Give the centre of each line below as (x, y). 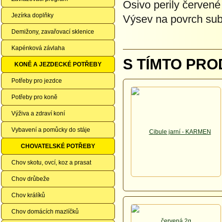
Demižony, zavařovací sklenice (53, 32)
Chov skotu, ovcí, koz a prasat (51, 163)
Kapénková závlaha (38, 48)
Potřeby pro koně (34, 97)
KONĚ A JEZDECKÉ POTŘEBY (58, 64)
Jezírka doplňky (32, 15)
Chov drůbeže (30, 179)
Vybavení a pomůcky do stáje (51, 130)
